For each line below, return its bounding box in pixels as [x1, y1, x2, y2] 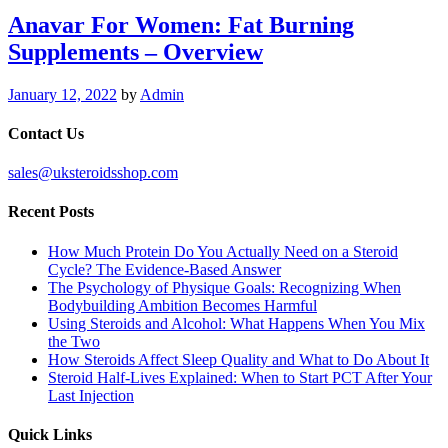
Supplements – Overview [8, 38, 263, 65]
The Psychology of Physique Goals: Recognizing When [48, 278, 401, 296]
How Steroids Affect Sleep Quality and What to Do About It [48, 350, 429, 368]
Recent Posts [8, 203, 94, 221]
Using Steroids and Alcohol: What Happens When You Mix [48, 314, 425, 332]
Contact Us [8, 124, 84, 142]
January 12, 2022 [8, 85, 117, 103]
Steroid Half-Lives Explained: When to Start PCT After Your [48, 368, 432, 386]
